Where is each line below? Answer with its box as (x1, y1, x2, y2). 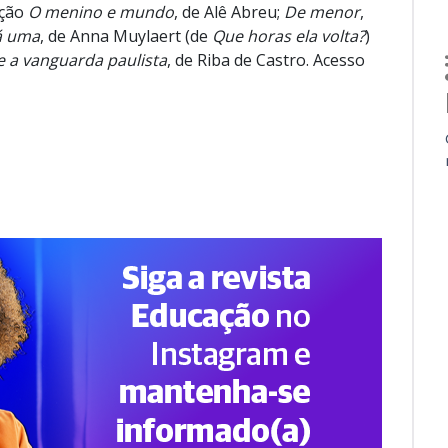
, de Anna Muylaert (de (39, 24, 212, 47)
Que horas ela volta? (211, 24, 365, 47)
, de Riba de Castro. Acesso (166, 48, 365, 71)
